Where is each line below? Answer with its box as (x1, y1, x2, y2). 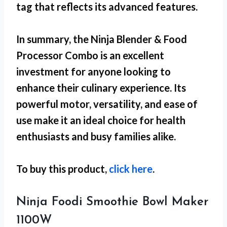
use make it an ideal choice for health (16, 114, 185, 127)
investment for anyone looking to (16, 65, 171, 78)
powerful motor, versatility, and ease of (16, 98, 198, 110)
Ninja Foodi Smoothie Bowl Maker (16, 196, 208, 209)
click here (109, 163, 153, 175)
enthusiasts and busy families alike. (16, 130, 176, 143)
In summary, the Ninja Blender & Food (16, 33, 187, 46)
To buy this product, (16, 163, 109, 175)
